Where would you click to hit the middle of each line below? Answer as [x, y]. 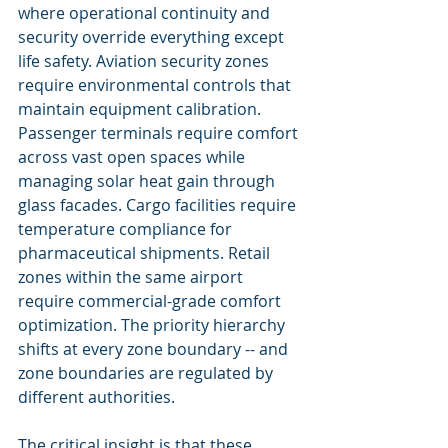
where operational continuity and [146, 13]
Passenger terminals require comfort [160, 133]
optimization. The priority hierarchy [153, 325]
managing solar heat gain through [148, 181]
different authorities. [96, 397]
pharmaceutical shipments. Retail [146, 253]
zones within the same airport [132, 277]
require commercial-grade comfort [151, 301]
